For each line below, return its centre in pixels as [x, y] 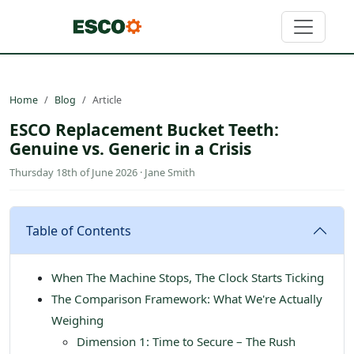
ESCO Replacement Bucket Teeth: [144, 130]
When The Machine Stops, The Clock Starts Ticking [188, 278]
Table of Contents [79, 231]
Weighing [77, 320]
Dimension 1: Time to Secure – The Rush [186, 342]
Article [107, 100]
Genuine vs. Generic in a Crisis [130, 149]
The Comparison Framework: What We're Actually [187, 299]
